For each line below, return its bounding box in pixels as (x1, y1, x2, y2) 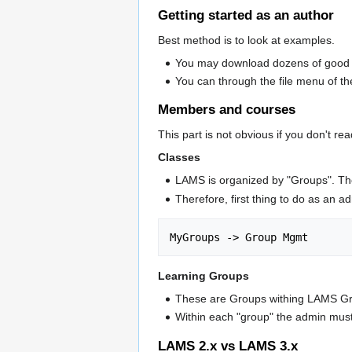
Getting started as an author (158, 7, 334, 23)
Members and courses (158, 102, 295, 118)
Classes (158, 151, 200, 164)
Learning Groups (158, 269, 249, 282)
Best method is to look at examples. (158, 33, 335, 46)
